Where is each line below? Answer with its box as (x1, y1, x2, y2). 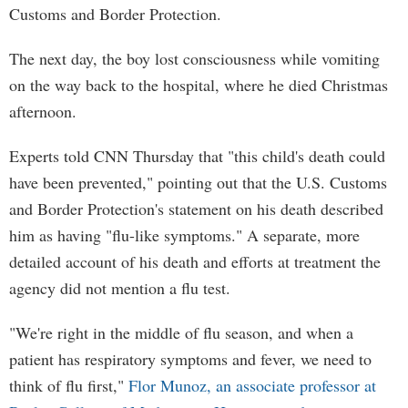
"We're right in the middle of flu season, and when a (9, 321, 353, 343)
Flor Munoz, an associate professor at (128, 374, 376, 396)
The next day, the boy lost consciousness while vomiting (9, 47, 380, 69)
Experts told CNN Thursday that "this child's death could (9, 145, 385, 167)
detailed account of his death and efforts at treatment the (9, 250, 381, 272)
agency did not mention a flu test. (9, 277, 230, 299)
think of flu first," (9, 374, 128, 396)
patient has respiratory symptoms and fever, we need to (9, 348, 372, 370)
